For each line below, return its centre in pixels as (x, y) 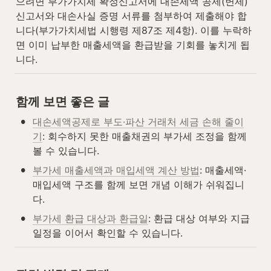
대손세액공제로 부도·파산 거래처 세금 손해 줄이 (138, 121)
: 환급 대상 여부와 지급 (199, 218)
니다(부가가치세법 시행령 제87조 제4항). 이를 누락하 (134, 31)
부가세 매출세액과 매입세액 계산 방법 (116, 170)
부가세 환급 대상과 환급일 (90, 218)
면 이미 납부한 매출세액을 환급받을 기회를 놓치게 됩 (133, 45)
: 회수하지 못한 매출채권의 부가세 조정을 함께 (145, 136)
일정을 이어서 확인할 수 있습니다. (108, 233)
